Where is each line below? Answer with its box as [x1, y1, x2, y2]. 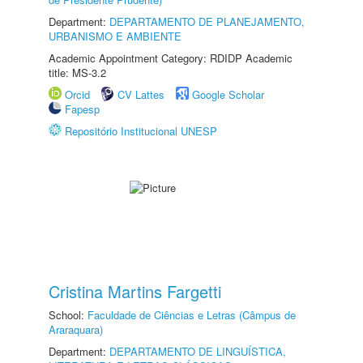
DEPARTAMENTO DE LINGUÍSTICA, [109, 344, 286, 359]
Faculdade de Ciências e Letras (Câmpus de [88, 307, 296, 322]
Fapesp [65, 101, 100, 117]
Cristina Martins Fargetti [49, 280, 221, 303]
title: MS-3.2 [49, 65, 106, 80]
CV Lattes [117, 87, 164, 102]
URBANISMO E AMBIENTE [49, 28, 181, 44]
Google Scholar [192, 87, 264, 102]
